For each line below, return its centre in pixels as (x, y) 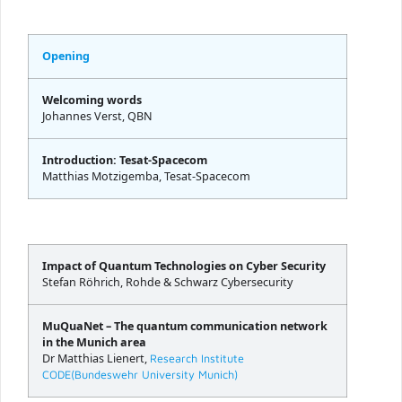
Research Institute (197, 359)
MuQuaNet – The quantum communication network (185, 327)
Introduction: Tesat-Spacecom (125, 161)
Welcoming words (92, 100)
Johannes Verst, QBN (97, 117)
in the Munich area (94, 343)
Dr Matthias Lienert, (96, 359)
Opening (66, 57)
